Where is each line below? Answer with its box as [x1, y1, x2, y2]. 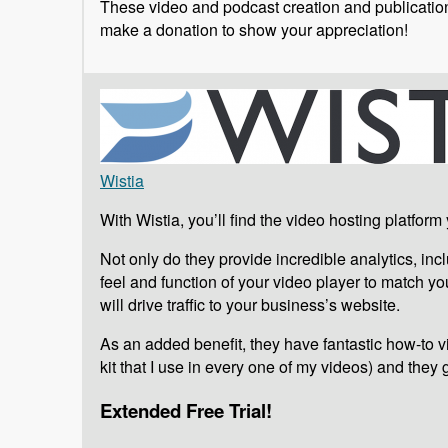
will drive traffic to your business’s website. [100, 293, 400, 317]
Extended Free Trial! [100, 396, 272, 424]
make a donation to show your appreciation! [100, 18, 408, 42]
